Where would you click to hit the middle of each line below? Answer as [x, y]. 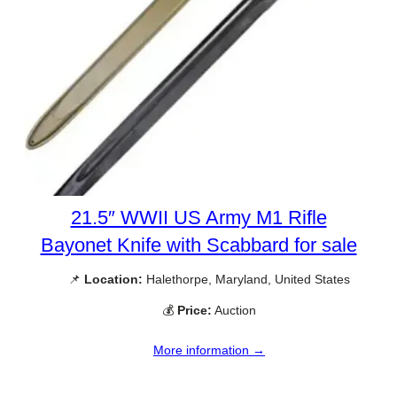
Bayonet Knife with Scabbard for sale [198, 245]
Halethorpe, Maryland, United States [246, 280]
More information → [209, 350]
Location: [113, 280]
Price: [195, 311]
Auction [234, 311]
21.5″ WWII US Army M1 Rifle [198, 218]
